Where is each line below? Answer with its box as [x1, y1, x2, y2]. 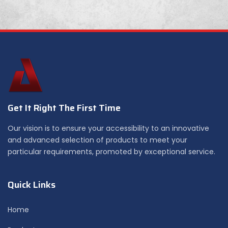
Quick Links [8, 178, 55, 192]
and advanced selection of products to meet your [8, 134, 187, 145]
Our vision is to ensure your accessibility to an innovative [8, 123, 209, 133]
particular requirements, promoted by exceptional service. [8, 146, 215, 157]
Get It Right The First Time [8, 100, 121, 115]
